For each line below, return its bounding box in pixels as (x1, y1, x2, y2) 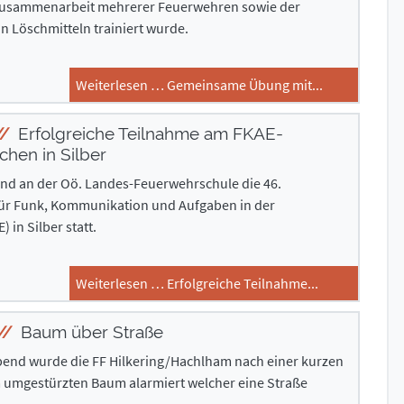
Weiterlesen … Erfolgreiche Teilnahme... (76, 274, 318, 292)
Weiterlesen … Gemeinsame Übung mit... (76, 76, 323, 94)
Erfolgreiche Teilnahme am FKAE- (13, 124, 283, 143)
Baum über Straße (15, 322, 163, 342)
